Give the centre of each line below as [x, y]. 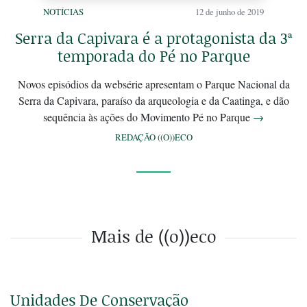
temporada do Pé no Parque [153, 56]
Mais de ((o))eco [153, 236]
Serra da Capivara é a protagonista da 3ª [153, 38]
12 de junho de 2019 [230, 12]
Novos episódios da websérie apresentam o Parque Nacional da [153, 84]
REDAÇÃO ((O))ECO [153, 137]
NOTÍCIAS [63, 12]
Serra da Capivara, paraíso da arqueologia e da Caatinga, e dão [153, 101]
